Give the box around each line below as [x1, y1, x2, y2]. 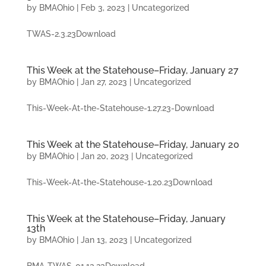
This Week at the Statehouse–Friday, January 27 [26, 65, 239, 76]
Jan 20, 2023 [80, 151, 129, 161]
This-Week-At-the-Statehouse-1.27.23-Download [26, 103, 214, 113]
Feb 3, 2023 [80, 3, 125, 12]
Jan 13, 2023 [80, 235, 128, 245]
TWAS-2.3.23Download [26, 29, 116, 39]
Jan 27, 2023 [80, 77, 127, 87]
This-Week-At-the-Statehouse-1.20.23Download [26, 178, 213, 187]
